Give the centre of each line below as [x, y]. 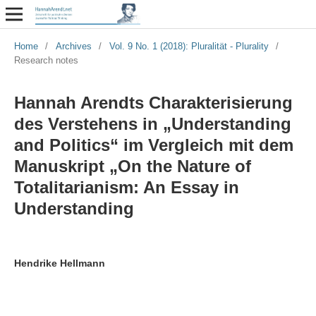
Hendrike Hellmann [59, 263]
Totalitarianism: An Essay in [126, 187]
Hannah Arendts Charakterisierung [153, 102]
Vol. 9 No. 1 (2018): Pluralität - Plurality [189, 46]
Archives [73, 46]
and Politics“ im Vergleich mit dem [153, 145]
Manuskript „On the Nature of [132, 166]
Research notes [46, 60]
